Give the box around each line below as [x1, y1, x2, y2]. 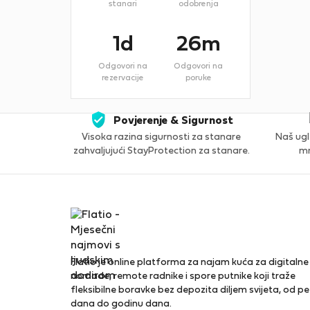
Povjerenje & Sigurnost [113, 116, 233, 126]
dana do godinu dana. [71, 300, 172, 309]
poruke [185, 75, 212, 82]
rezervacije [102, 75, 144, 82]
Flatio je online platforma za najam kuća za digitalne [71, 258, 309, 267]
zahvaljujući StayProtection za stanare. [73, 147, 250, 156]
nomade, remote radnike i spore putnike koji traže [71, 272, 295, 281]
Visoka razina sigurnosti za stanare [82, 133, 241, 142]
